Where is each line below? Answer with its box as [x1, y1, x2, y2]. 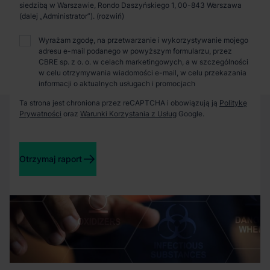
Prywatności [19, 109, 61, 118]
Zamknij [110, 55, 141, 66]
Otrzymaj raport [19, 154, 82, 164]
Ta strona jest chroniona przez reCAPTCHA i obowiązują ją [19, 98, 219, 107]
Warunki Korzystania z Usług [80, 109, 177, 118]
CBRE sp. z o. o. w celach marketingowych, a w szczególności [39, 57, 248, 66]
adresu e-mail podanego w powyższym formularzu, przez [39, 46, 232, 55]
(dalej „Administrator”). [19, 11, 96, 20]
